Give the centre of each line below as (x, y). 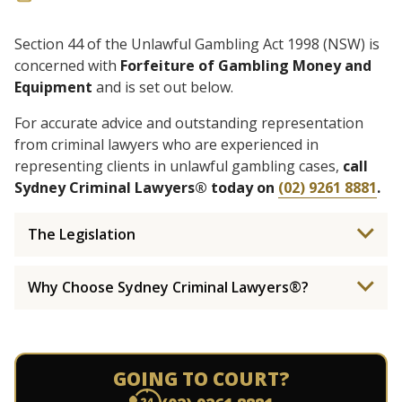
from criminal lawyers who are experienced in (166, 144)
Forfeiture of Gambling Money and (246, 66)
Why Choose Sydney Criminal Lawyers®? (168, 287)
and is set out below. (163, 87)
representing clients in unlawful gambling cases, (179, 166)
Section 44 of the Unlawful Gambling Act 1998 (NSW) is (197, 44)
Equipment (53, 87)
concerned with (67, 66)
